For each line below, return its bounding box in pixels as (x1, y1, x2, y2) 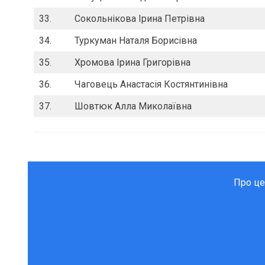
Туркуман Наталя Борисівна (75, 35, 197, 47)
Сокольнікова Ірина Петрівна (75, 13, 205, 25)
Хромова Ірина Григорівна (75, 57, 190, 69)
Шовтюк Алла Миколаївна (75, 101, 192, 112)
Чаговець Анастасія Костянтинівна (75, 79, 228, 91)
